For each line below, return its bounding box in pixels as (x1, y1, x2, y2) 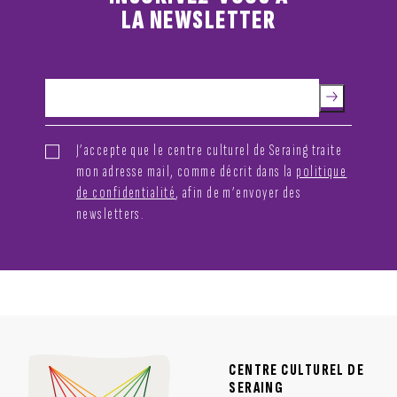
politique (296, 161, 347, 181)
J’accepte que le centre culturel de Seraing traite (76, 140, 343, 160)
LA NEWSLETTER (121, 4, 276, 36)
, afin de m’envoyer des (175, 183, 302, 202)
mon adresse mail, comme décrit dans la (76, 161, 297, 181)
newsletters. (76, 204, 145, 223)
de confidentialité (76, 183, 176, 202)
